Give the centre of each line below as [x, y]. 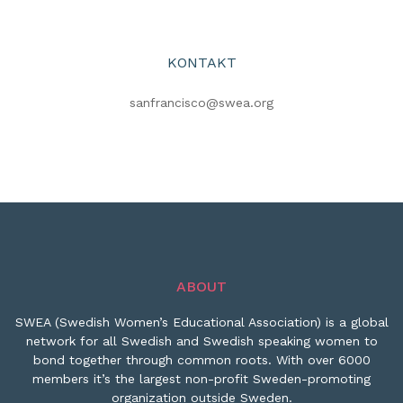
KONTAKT [201, 63]
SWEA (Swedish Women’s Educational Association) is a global [201, 322]
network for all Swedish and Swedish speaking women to [201, 341]
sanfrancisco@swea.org [201, 103]
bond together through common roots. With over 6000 [201, 360]
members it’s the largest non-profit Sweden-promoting [201, 379]
